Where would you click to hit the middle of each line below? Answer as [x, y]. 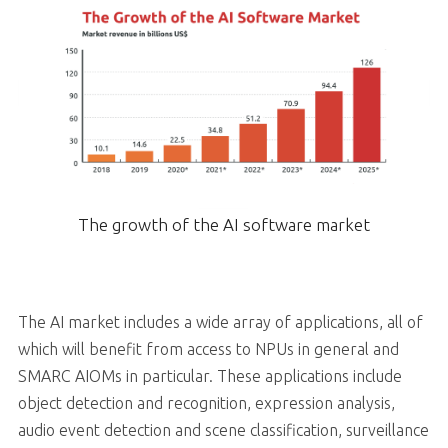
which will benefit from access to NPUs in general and [208, 348]
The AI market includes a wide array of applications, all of [220, 321]
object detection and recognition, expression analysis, [206, 402]
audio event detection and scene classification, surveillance [223, 429]
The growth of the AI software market [224, 224]
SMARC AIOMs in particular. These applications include [209, 375]
